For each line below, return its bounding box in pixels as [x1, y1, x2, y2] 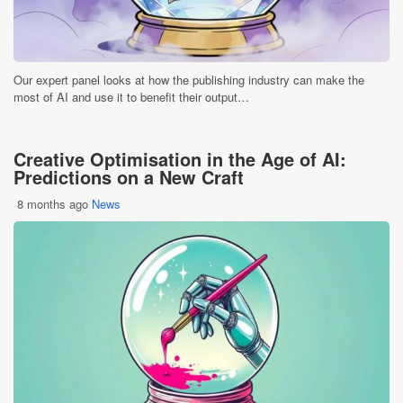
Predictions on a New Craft [13, 164, 244, 190]
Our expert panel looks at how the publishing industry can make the [13, 71, 364, 88]
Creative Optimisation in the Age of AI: [13, 146, 346, 172]
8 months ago [17, 195, 88, 212]
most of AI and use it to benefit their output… [13, 88, 249, 105]
